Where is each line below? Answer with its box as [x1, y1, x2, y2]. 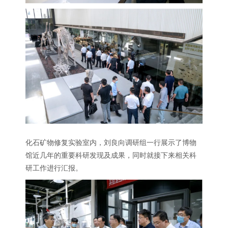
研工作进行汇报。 [25, 163, 82, 172]
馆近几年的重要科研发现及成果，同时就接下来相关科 [25, 151, 196, 159]
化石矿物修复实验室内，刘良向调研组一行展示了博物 [25, 138, 196, 147]
